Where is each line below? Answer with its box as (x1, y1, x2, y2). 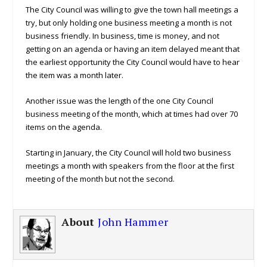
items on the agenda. (25, 121, 102, 132)
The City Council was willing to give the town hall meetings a (25, 4, 238, 15)
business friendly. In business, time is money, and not (25, 30, 219, 42)
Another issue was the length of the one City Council (25, 95, 213, 106)
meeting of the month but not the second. (25, 173, 175, 184)
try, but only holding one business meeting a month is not (25, 17, 232, 29)
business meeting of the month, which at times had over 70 (25, 108, 238, 119)
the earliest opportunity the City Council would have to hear (25, 57, 240, 68)
